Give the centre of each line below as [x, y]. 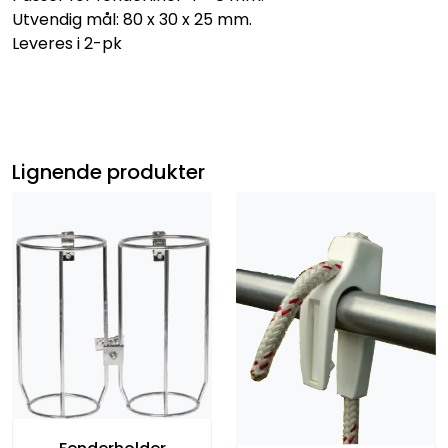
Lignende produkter [108, 171]
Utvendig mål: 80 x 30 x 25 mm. [132, 19]
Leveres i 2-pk [67, 43]
